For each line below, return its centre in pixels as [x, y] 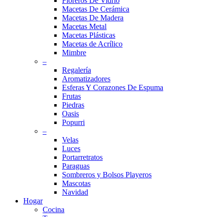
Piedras [73, 105]
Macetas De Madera [93, 18]
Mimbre [74, 53]
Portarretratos [82, 157]
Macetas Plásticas [89, 35]
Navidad [75, 192]
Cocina [54, 210]
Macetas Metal [84, 27]
